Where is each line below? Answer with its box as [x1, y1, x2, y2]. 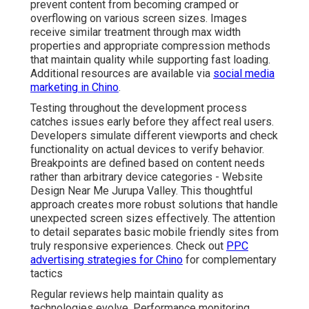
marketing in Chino [30, 81, 119, 94]
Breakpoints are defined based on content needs [30, 157, 265, 170]
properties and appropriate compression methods [30, 39, 270, 53]
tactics [30, 267, 63, 281]
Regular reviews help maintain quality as [30, 288, 223, 301]
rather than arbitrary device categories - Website [30, 170, 263, 184]
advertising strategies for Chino [30, 253, 183, 267]
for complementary [183, 253, 277, 267]
